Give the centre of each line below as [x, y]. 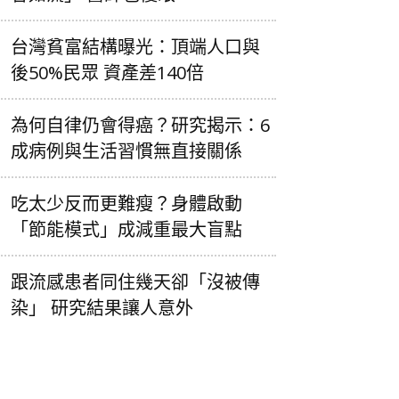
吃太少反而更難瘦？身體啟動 [126, 203]
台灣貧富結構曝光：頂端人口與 [135, 46]
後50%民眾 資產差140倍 [107, 72]
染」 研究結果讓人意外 [102, 307]
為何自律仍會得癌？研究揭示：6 [140, 125]
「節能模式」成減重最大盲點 [126, 229]
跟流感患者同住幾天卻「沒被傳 [135, 281]
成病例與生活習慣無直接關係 [126, 151]
